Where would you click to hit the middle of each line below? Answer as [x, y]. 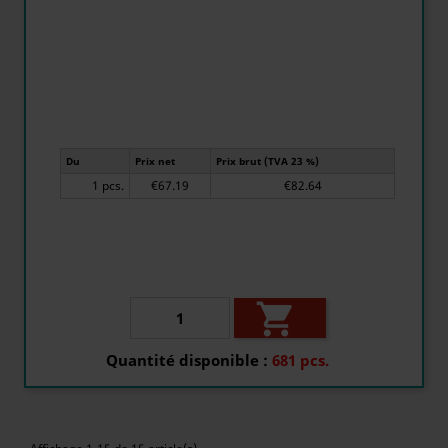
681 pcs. [300, 359]
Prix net [155, 161]
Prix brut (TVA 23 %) [267, 161]
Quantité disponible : [187, 359]
